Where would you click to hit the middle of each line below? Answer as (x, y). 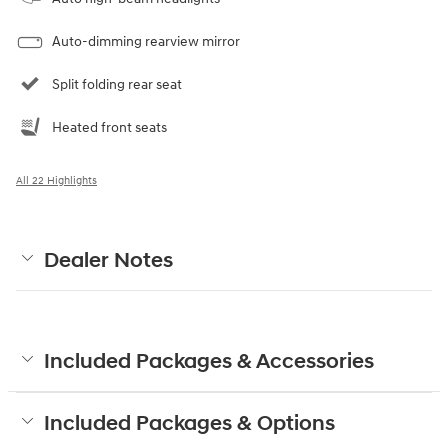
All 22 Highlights (56, 181)
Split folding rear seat (117, 85)
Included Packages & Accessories (209, 362)
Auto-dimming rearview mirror (146, 42)
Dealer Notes (108, 261)
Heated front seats (109, 128)
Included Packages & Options (189, 424)
